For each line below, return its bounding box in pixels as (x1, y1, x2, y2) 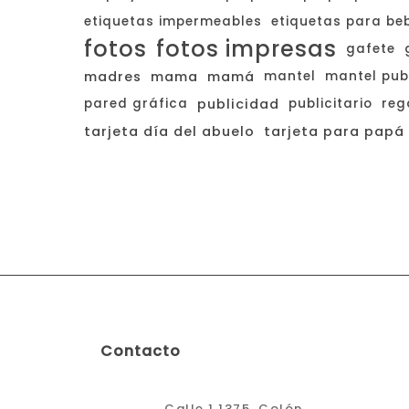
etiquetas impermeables (84, 13, 262, 30)
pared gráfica (84, 95, 188, 112)
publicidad (197, 95, 279, 113)
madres (84, 68, 142, 86)
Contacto (100, 341, 182, 362)
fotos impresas (156, 34, 337, 64)
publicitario (288, 95, 372, 112)
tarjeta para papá (264, 122, 404, 141)
